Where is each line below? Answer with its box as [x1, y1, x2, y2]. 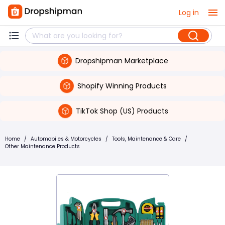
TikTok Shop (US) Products [75, 105, 168, 116]
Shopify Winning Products [77, 80, 167, 91]
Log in [179, 7, 199, 18]
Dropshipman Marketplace [75, 55, 168, 66]
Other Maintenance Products [5, 143, 80, 150]
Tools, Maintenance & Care [112, 135, 181, 143]
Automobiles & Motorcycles [31, 135, 101, 143]
